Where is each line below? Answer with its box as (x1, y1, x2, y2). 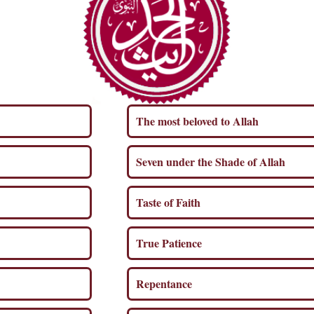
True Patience (136, 234, 205, 251)
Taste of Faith (136, 193, 204, 210)
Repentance (136, 275, 196, 292)
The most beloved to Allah (136, 112, 262, 129)
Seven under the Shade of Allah (136, 153, 289, 170)
